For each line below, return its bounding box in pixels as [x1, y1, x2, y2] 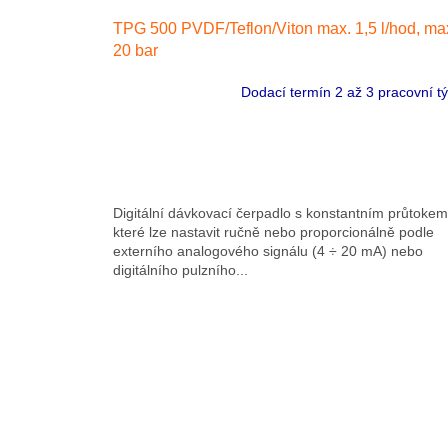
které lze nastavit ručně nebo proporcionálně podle [113, 224, 434, 241]
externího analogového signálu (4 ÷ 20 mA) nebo [113, 243, 423, 260]
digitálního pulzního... [113, 262, 248, 279]
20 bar [113, 42, 158, 60]
